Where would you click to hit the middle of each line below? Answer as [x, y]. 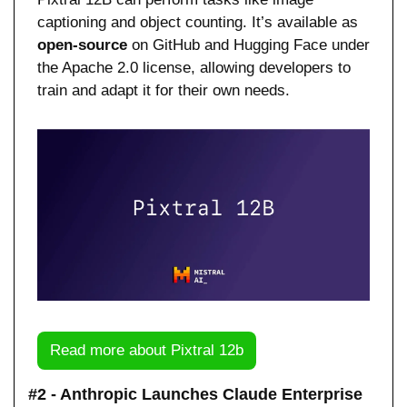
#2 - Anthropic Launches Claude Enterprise [195, 394]
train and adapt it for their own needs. [164, 91]
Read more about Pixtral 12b [147, 350]
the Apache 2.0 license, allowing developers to [194, 68]
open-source [82, 45]
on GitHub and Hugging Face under [248, 45]
